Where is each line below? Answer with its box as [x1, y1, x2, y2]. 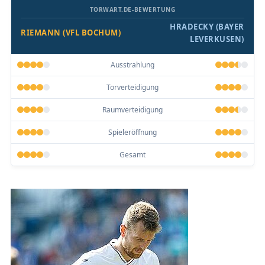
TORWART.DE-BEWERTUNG [89, 5, 176, 14]
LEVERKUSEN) [190, 33, 244, 44]
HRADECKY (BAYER [170, 21, 244, 32]
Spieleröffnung [108, 127, 157, 137]
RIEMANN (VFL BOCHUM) [21, 27, 121, 38]
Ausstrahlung [111, 59, 154, 70]
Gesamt [119, 149, 146, 160]
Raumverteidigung [102, 104, 163, 115]
